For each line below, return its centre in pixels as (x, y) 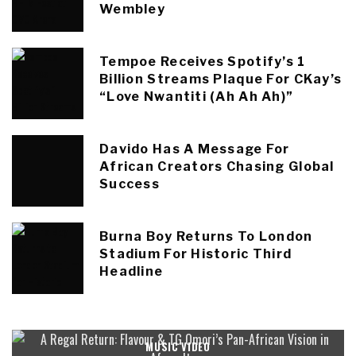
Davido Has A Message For (195, 149)
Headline (132, 272)
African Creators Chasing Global (217, 167)
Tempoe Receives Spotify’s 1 (203, 62)
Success (130, 184)
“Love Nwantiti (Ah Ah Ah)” (197, 97)
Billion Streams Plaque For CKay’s (221, 79)
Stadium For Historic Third (196, 254)
